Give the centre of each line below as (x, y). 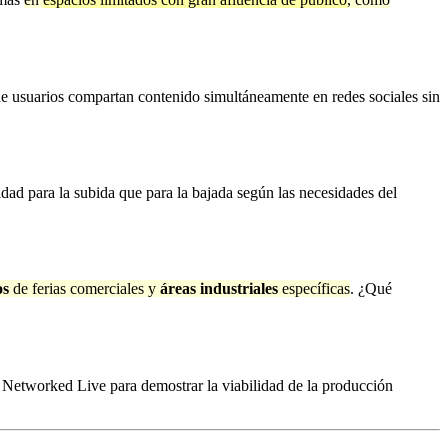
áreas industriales (219, 289)
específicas (314, 289)
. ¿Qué (371, 289)
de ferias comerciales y (86, 289)
